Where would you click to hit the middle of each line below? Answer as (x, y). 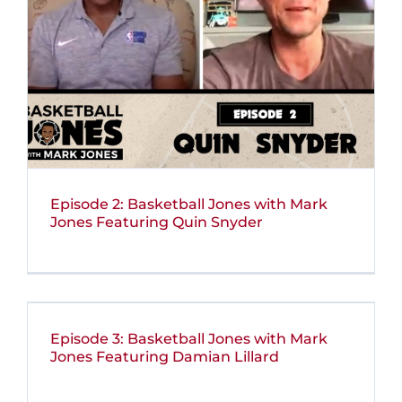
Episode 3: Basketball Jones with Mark (189, 338)
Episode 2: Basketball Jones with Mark (189, 205)
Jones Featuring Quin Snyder (157, 223)
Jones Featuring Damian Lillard (165, 356)
